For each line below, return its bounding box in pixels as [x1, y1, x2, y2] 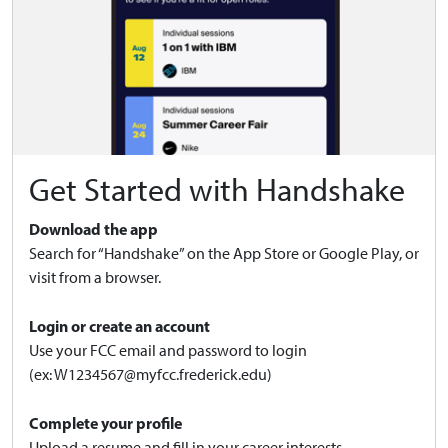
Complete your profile [29, 413, 182, 434]
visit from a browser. [29, 268, 161, 288]
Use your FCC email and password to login [29, 341, 307, 361]
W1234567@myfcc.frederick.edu [54, 365, 267, 385]
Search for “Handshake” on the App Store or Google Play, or [29, 244, 419, 264]
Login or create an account [29, 316, 210, 337]
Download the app [29, 219, 158, 240]
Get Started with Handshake [29, 171, 405, 210]
